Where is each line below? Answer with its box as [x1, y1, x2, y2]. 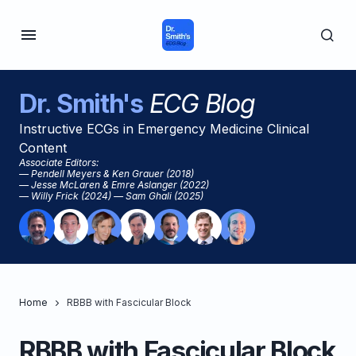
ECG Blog [142, 88, 255, 119]
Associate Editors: [19, 157, 99, 168]
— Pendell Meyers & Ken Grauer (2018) [19, 168, 194, 180]
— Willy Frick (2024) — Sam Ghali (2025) [19, 190, 203, 202]
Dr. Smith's [19, 88, 143, 119]
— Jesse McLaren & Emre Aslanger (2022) [19, 179, 209, 191]
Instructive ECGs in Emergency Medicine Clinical [19, 121, 309, 137]
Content [19, 140, 67, 156]
